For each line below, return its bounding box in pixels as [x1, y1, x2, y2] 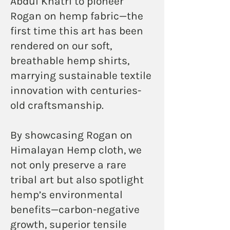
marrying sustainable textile [10, 69, 151, 82]
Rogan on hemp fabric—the [10, 9, 143, 22]
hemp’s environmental [10, 188, 123, 201]
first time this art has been [10, 24, 143, 37]
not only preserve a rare [10, 158, 126, 171]
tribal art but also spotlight [10, 173, 144, 186]
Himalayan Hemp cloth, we [10, 143, 142, 156]
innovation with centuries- [10, 84, 141, 97]
